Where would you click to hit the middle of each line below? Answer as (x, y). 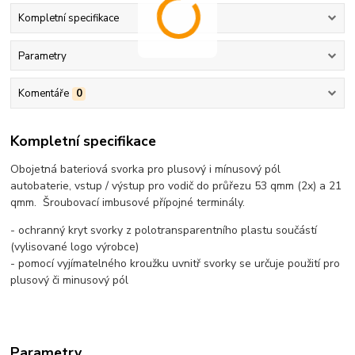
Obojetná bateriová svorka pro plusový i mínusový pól (146, 170)
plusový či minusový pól (71, 281)
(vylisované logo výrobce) (75, 247)
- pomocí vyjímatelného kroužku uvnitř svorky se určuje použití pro (176, 264)
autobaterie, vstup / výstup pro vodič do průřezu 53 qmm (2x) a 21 (176, 186)
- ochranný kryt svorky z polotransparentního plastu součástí (164, 231)
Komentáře (43, 93)
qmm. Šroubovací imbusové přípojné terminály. (128, 203)
